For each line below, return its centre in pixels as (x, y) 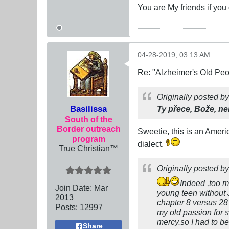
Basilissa (88, 109)
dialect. (152, 144)
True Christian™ (88, 148)
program (88, 139)
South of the (88, 119)
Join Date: (74, 188)
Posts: (66, 207)
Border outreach (88, 129)
